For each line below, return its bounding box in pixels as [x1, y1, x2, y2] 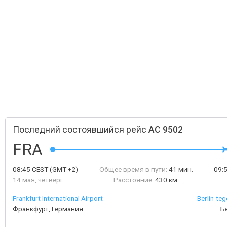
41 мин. [168, 165, 193, 173]
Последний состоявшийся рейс [13, 125, 148, 135]
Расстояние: [113, 176, 154, 184]
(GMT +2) [48, 165, 78, 173]
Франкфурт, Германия [13, 205, 83, 213]
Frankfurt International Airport [13, 194, 103, 202]
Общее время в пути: [99, 165, 167, 173]
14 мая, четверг [13, 176, 63, 184]
